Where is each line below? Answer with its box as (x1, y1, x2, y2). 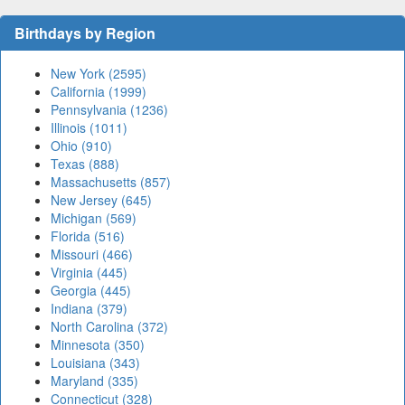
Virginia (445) (51, 263, 127, 282)
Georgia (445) (51, 281, 131, 300)
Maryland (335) (51, 372, 138, 391)
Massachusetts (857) (51, 173, 171, 192)
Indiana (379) (51, 299, 127, 318)
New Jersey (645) (51, 191, 152, 210)
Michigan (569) (51, 209, 137, 228)
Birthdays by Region (14, 23, 155, 44)
